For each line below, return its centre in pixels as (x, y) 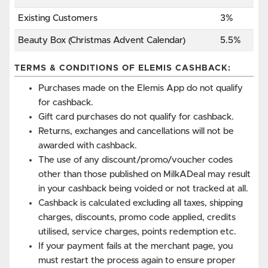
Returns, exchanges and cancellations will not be (136, 132)
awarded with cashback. (88, 146)
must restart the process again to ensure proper (137, 261)
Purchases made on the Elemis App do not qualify (141, 89)
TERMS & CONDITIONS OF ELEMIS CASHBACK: (123, 68)
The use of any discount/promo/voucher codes (135, 160)
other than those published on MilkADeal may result (144, 175)
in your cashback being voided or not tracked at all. (143, 189)
